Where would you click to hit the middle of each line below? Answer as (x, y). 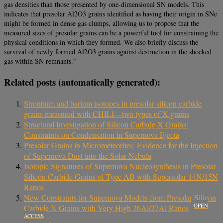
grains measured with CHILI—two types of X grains (107, 113)
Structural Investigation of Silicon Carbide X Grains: (106, 124)
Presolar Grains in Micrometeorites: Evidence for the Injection (121, 145)
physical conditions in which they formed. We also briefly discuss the (101, 42)
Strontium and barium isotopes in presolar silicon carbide (113, 103)
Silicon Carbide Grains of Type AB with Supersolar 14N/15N (121, 176)
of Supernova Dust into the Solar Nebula (88, 155)
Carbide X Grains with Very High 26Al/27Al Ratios (106, 208)
